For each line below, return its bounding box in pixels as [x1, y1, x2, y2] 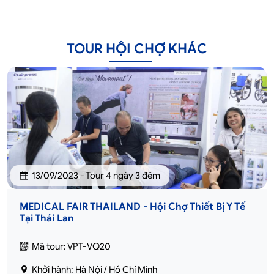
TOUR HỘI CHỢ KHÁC [67, 40, 207, 57]
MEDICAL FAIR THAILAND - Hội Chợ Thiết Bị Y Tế [20, 200, 245, 213]
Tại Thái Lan [20, 212, 74, 224]
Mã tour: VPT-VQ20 [32, 240, 111, 252]
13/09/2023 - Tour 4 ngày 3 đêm [32, 169, 160, 181]
